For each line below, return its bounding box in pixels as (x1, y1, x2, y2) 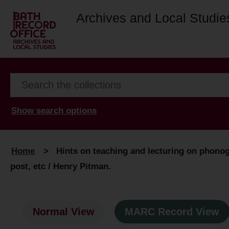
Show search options (11, 105, 97, 116)
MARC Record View (125, 206, 219, 218)
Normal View (33, 206, 95, 218)
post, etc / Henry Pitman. (10, 161, 111, 171)
